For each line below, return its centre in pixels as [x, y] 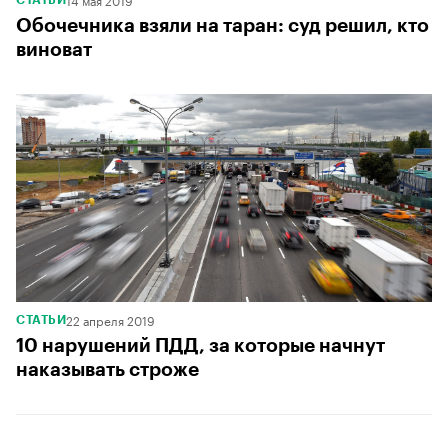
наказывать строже [107, 369]
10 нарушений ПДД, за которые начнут [200, 345]
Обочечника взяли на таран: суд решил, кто [222, 25]
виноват [54, 49]
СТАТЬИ [41, 319]
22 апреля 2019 [110, 319]
